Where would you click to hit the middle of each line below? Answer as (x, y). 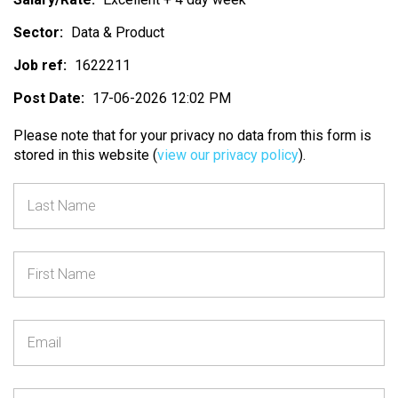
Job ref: (40, 65)
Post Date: (49, 98)
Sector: (38, 32)
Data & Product (118, 32)
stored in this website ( (85, 155)
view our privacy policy (228, 155)
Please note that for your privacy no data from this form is (192, 135)
